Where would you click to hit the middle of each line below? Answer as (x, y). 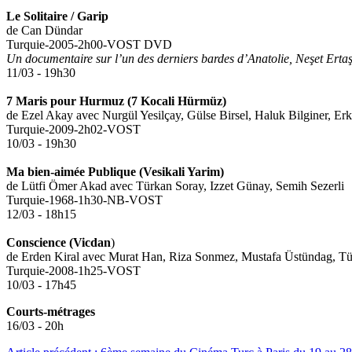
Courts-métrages (51, 312)
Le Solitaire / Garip (57, 16)
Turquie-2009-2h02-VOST (73, 130)
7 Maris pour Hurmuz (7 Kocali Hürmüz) (116, 101)
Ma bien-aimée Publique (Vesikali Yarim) (115, 172)
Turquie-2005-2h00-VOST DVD (89, 45)
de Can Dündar (44, 31)
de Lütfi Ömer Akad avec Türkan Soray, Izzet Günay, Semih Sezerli (175, 186)
